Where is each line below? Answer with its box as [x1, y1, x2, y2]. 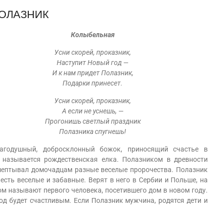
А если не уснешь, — [62, 107, 124, 115]
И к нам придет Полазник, [52, 69, 133, 77]
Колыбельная [70, 31, 115, 39]
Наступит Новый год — [57, 59, 129, 66]
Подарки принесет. [63, 79, 123, 87]
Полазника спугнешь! [59, 128, 126, 135]
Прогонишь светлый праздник [44, 117, 141, 125]
